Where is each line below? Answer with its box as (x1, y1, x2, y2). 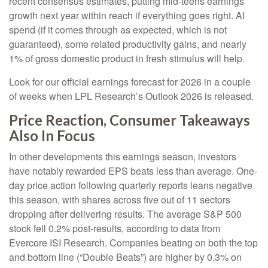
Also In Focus (9, 127, 95, 144)
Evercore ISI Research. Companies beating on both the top (9, 236, 258, 249)
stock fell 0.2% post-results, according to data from (9, 221, 220, 235)
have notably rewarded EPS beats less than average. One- (9, 164, 257, 178)
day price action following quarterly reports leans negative (9, 178, 252, 192)
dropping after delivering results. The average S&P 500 (9, 207, 242, 221)
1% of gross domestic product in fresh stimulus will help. (9, 51, 245, 65)
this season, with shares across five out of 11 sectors (9, 193, 230, 206)
